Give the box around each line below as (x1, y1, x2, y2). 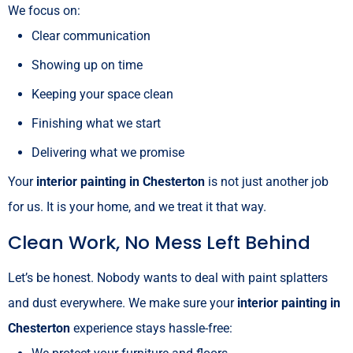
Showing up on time (32, 57, 143, 72)
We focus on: (8, 2, 80, 18)
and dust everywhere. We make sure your (8, 295, 237, 310)
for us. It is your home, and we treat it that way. (8, 199, 266, 214)
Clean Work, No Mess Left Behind (8, 229, 310, 255)
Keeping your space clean (32, 86, 173, 102)
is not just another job (205, 173, 329, 189)
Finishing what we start (32, 115, 161, 131)
